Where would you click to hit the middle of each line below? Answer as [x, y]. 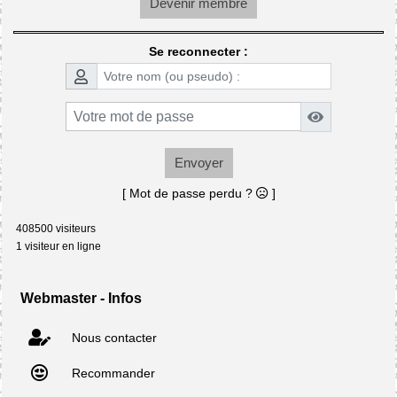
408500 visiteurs [53, 228]
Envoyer [198, 162]
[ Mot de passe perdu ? [189, 193]
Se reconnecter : [198, 51]
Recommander [112, 373]
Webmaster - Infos [81, 298]
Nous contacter [113, 337]
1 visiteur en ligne [56, 246]
